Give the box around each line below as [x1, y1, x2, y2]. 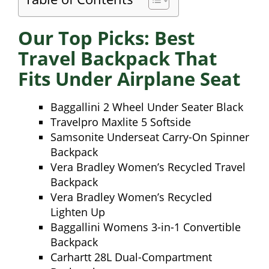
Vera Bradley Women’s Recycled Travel [50, 159, 246, 174]
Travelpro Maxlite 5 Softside [50, 114, 191, 129]
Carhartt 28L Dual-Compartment [50, 249, 212, 264]
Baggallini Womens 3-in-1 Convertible [50, 219, 241, 234]
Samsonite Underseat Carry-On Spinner [50, 129, 249, 144]
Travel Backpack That [18, 45, 217, 71]
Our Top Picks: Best [18, 25, 195, 50]
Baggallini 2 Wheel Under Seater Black [50, 99, 243, 114]
